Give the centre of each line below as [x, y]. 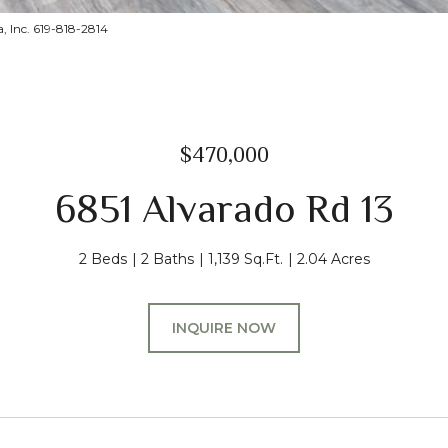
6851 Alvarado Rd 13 [224, 208]
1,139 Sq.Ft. [245, 259]
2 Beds [102, 259]
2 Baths [167, 259]
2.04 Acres [333, 259]
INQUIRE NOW [224, 328]
